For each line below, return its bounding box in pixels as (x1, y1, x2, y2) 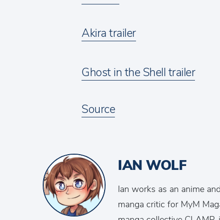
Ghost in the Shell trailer (82, 65, 195, 80)
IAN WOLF (118, 156, 186, 175)
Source (82, 102, 115, 117)
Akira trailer (82, 26, 136, 41)
